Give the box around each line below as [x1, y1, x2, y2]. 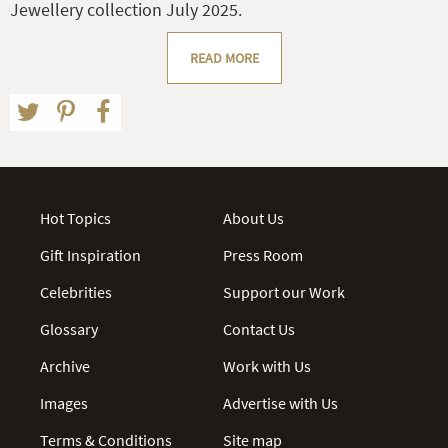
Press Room [223, 244, 304, 265]
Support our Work [223, 281, 346, 302]
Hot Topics [40, 207, 111, 228]
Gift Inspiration [40, 244, 141, 265]
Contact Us [223, 318, 296, 339]
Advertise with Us [223, 392, 339, 413]
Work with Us [223, 355, 312, 376]
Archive [40, 355, 90, 376]
